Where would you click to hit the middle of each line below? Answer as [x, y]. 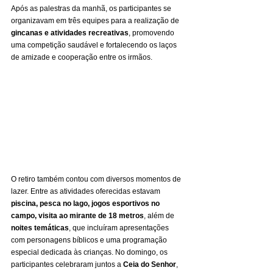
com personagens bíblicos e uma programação [90, 240]
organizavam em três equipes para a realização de [96, 21]
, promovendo [152, 33]
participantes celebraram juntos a [67, 264]
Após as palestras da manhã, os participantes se [92, 9]
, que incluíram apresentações [120, 228]
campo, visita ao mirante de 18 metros [77, 215]
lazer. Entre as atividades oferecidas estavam [87, 191]
